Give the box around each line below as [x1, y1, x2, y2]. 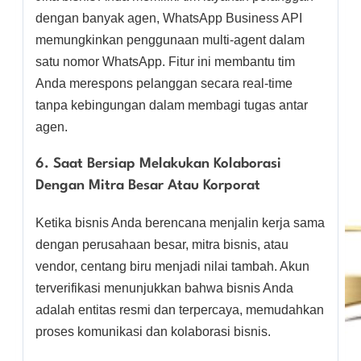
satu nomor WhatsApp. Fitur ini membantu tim [35, 55, 295, 69]
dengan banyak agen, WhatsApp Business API [35, 11, 302, 26]
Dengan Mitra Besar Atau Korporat [35, 179, 260, 193]
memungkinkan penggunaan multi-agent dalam [35, 33, 305, 48]
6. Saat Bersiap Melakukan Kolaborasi [35, 157, 281, 172]
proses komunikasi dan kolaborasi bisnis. [35, 325, 271, 339]
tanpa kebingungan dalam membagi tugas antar [35, 98, 308, 113]
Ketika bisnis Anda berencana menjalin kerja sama [35, 216, 325, 230]
